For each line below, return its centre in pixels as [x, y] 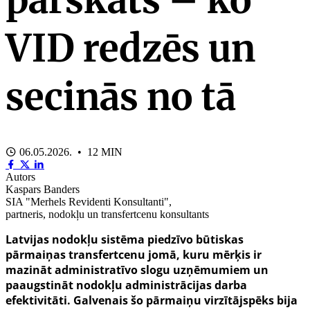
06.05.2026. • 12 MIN [70, 152]
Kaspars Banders [43, 190]
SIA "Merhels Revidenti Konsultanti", [89, 202]
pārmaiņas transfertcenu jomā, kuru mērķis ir [134, 255]
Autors [20, 177]
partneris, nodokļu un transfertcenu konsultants [107, 215]
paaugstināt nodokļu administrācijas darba [126, 285]
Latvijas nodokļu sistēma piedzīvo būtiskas [125, 240]
